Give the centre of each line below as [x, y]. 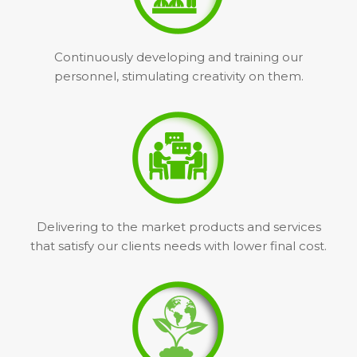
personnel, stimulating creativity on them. [178, 76]
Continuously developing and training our [178, 57]
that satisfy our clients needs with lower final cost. [178, 246]
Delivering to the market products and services [178, 227]
